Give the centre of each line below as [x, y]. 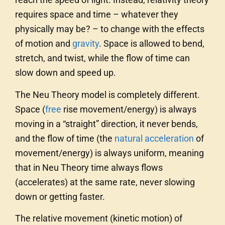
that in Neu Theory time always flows [89, 167]
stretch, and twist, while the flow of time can [102, 58]
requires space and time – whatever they [97, 15]
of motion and [44, 44]
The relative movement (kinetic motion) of [99, 218]
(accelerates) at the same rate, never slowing [105, 182]
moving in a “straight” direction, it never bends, [106, 124]
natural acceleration [154, 138]
